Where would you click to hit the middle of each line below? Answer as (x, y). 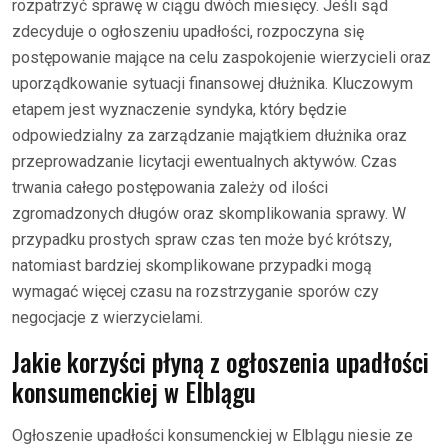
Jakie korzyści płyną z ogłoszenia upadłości (220, 361)
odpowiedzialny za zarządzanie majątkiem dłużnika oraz (209, 135)
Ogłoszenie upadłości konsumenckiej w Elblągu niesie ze (212, 435)
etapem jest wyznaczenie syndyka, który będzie (179, 109)
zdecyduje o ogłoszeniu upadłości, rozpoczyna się (188, 31)
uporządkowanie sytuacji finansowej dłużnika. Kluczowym (212, 83)
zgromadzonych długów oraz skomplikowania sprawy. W (209, 213)
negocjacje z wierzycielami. (107, 317)
